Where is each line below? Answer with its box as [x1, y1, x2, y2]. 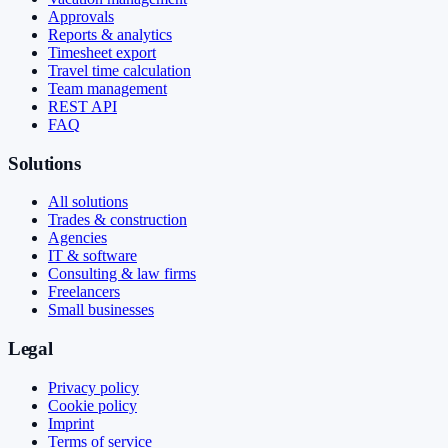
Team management [48, 79, 167, 97]
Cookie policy [48, 396, 137, 414]
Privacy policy [48, 378, 139, 396]
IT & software [48, 247, 137, 265]
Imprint [48, 414, 94, 432]
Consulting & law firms [48, 265, 196, 283]
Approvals [48, 7, 114, 25]
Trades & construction [48, 211, 187, 229]
